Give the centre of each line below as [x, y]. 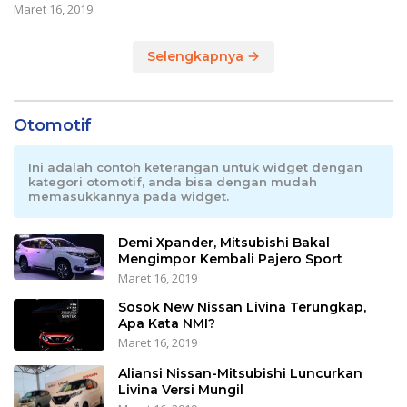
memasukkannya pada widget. [129, 197]
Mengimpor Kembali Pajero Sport [230, 259]
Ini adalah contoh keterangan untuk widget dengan [195, 168]
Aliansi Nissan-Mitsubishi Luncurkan [240, 373]
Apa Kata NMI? [167, 324]
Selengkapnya [197, 57]
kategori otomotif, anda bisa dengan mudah [173, 182]
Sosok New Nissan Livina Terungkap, [242, 308]
